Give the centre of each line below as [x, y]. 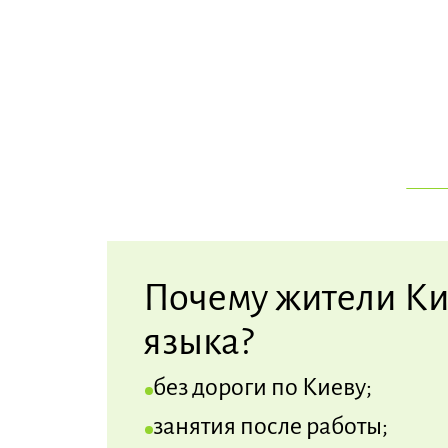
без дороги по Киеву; [263, 387]
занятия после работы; [271, 426]
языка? [199, 342]
